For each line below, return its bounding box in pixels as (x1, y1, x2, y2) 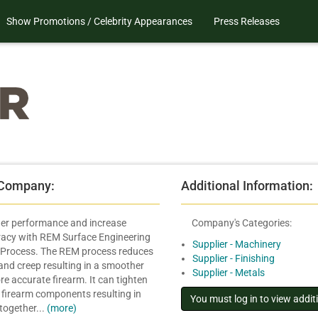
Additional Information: (180, 177, 313, 193)
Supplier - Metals (192, 266, 265, 278)
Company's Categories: (191, 216, 292, 229)
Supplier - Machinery (192, 238, 281, 250)
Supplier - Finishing (192, 252, 275, 264)
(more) (47, 302, 77, 314)
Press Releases (214, 16, 280, 27)
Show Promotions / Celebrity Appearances (6, 16, 192, 27)
